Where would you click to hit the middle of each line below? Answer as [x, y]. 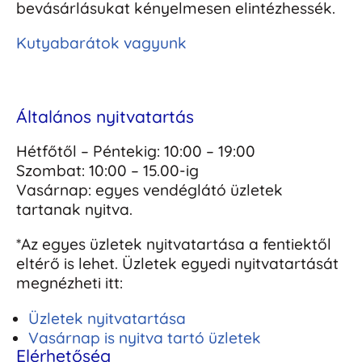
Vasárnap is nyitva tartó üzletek [145, 337]
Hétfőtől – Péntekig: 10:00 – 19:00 [136, 152]
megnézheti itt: [69, 283]
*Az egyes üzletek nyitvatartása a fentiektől [174, 244]
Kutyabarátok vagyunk [101, 43]
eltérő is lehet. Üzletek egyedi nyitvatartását [177, 264]
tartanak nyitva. [74, 210]
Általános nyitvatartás [105, 117]
